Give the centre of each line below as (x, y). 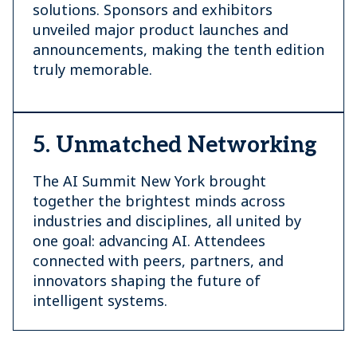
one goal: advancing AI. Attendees (149, 241)
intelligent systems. (100, 300)
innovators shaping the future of (147, 280)
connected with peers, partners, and (158, 261)
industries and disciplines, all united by (167, 221)
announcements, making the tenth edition (178, 49)
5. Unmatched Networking (175, 145)
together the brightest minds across (159, 201)
